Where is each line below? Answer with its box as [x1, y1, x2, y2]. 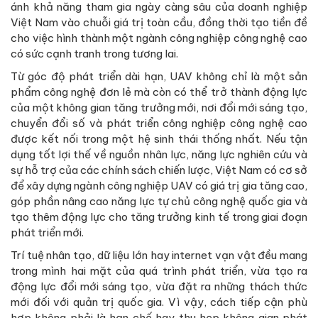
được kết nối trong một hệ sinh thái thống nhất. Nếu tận [11, 131, 307, 146]
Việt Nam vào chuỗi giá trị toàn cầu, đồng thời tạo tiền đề [11, 15, 307, 29]
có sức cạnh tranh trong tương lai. [11, 46, 178, 60]
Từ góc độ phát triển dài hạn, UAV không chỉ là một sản [11, 69, 307, 83]
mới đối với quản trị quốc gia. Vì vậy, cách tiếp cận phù [11, 295, 307, 309]
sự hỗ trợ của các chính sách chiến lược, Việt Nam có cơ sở [11, 163, 307, 177]
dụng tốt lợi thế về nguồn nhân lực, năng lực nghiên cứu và [11, 147, 307, 161]
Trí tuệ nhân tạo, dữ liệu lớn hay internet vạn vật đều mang [11, 248, 307, 262]
